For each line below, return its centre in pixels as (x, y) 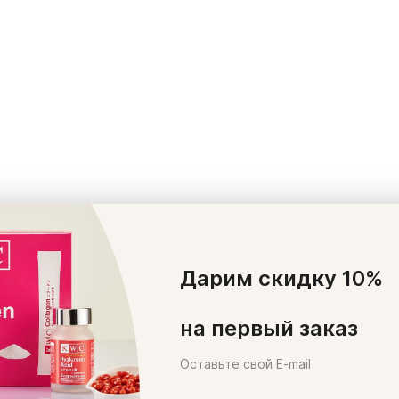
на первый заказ (269, 328)
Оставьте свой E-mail (245, 364)
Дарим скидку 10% (281, 278)
